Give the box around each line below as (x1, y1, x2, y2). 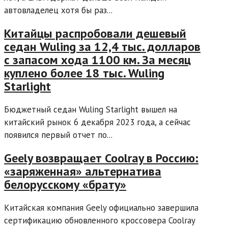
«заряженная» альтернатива (4, 163, 161, 180)
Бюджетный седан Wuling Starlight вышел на (4, 104, 177, 116)
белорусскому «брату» (4, 177, 126, 193)
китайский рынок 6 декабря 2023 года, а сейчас (4, 117, 191, 128)
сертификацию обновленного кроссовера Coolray (4, 214, 195, 226)
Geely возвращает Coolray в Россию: (4, 150, 198, 166)
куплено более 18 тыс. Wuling (4, 65, 164, 81)
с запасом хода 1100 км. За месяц (4, 52, 191, 68)
